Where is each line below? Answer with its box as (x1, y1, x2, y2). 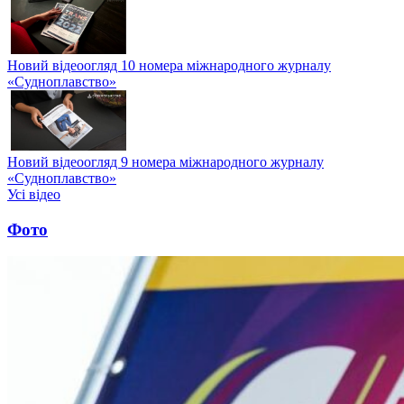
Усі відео (7, 187, 60, 202)
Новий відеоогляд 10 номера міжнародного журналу (7, 58, 331, 73)
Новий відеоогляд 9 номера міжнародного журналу (7, 154, 324, 170)
